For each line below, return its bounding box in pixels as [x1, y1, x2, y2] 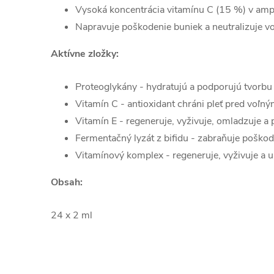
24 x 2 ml [51, 209, 92, 223]
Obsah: [51, 176, 83, 190]
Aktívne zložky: [51, 47, 119, 61]
